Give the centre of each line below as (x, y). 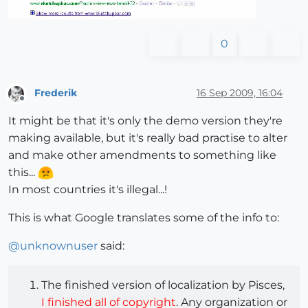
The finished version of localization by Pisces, (163, 285)
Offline (35, 104)
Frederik (56, 92)
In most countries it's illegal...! (88, 189)
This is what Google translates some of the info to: (144, 217)
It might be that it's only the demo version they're (145, 120)
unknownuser (59, 245)
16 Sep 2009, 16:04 (240, 92)
